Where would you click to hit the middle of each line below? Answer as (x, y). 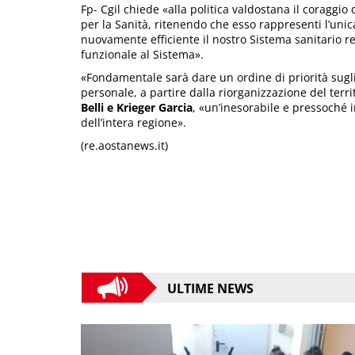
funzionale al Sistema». (142, 54)
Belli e (97, 107)
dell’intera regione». (134, 122)
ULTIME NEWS (210, 289)
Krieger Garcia (155, 107)
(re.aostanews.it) (124, 145)
